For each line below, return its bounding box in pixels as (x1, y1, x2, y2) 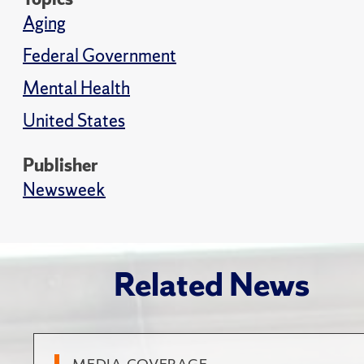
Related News (113, 263, 310, 305)
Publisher (23, 154, 98, 177)
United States (23, 109, 125, 132)
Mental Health (23, 76, 130, 100)
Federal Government (23, 44, 176, 67)
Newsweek (23, 178, 106, 201)
